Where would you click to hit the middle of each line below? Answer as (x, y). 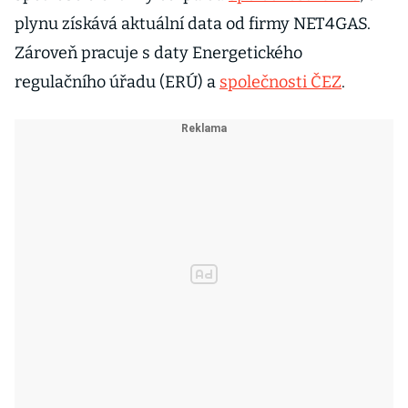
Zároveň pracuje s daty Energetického (158, 53)
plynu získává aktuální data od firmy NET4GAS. (193, 24)
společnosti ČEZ (280, 82)
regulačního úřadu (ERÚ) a (117, 82)
